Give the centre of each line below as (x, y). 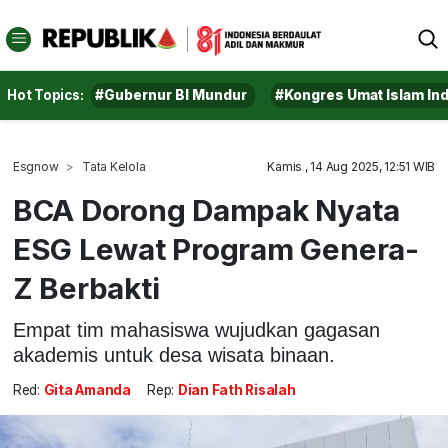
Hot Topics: (45, 95)
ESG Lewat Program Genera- (215, 249)
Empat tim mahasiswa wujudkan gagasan (196, 329)
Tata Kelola (114, 166)
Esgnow (35, 166)
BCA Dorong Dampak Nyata (206, 210)
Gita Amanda (87, 390)
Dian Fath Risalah (236, 390)
